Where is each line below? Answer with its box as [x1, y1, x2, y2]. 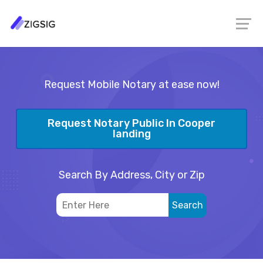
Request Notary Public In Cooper [48, 117, 215, 130]
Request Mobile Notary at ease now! [43, 78, 220, 91]
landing [112, 127, 151, 141]
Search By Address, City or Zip [58, 168, 205, 181]
